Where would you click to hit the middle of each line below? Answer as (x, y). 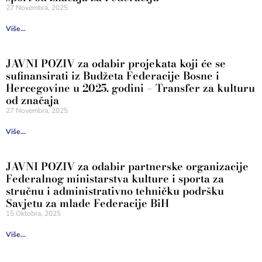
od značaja (32, 100)
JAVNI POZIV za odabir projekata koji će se (116, 63)
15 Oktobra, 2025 (33, 213)
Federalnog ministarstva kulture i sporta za (115, 179)
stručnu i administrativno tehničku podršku (115, 191)
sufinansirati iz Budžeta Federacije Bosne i (113, 76)
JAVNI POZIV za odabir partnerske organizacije (127, 166)
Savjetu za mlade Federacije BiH (87, 203)
